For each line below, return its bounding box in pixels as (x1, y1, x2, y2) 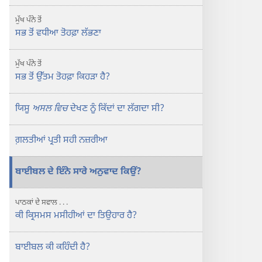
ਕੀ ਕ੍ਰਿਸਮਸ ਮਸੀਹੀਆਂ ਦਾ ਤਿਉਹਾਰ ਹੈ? (15, 210, 137, 222)
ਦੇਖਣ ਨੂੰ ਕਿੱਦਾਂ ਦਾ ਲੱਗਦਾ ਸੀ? (68, 103, 164, 115)
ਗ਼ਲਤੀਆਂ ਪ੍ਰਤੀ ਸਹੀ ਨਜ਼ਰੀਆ (15, 135, 108, 147)
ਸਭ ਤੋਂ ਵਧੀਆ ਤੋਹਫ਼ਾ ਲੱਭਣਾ (15, 27, 101, 40)
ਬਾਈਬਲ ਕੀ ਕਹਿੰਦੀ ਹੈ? (15, 242, 90, 254)
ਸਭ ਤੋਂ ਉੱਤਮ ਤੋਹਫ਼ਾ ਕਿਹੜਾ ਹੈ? (15, 71, 110, 84)
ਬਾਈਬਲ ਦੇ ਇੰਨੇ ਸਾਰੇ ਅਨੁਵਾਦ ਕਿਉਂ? (15, 166, 142, 178)
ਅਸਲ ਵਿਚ (32, 103, 68, 115)
